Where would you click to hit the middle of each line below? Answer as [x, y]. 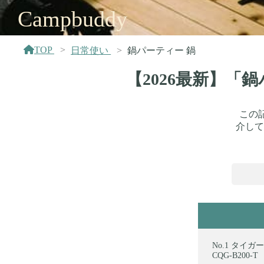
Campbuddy [72, 19]
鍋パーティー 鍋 [162, 50]
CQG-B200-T [235, 255]
